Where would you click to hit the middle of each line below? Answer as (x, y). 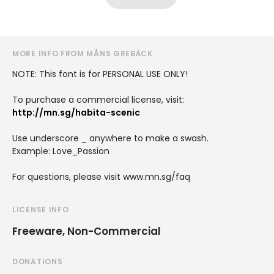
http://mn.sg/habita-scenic (76, 112)
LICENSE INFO (41, 209)
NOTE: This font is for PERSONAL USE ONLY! (100, 74)
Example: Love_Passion (61, 151)
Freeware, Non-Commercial (87, 231)
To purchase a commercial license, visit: (98, 99)
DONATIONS (38, 261)
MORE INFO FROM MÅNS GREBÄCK (83, 53)
